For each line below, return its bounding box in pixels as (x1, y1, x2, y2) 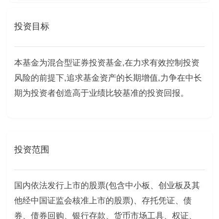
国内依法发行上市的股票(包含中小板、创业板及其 (14, 181, 200, 191)
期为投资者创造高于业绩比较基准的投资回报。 (14, 88, 189, 98)
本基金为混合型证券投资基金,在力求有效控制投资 (14, 58, 199, 67)
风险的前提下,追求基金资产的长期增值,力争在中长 (14, 73, 202, 83)
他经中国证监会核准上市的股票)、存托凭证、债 (14, 196, 192, 206)
